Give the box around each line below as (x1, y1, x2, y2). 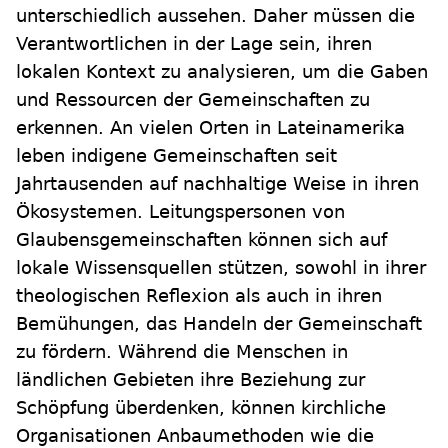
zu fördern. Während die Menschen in (16, 341, 348, 363)
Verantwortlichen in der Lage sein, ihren (16, 33, 372, 55)
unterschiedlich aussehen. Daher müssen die (16, 5, 415, 27)
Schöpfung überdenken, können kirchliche (16, 397, 386, 419)
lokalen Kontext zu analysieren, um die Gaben (16, 61, 428, 83)
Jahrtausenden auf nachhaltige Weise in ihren (16, 173, 419, 195)
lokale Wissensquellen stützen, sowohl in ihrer (16, 257, 426, 279)
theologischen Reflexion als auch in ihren (16, 285, 382, 307)
